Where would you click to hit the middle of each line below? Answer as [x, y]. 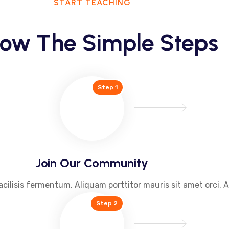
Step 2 [107, 203]
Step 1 [108, 87]
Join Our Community [92, 163]
